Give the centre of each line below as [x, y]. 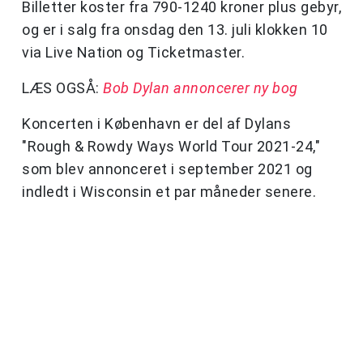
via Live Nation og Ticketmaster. [133, 53]
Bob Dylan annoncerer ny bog [201, 88]
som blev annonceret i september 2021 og [167, 169]
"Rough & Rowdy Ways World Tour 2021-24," [171, 147]
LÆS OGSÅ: [62, 88]
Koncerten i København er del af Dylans [156, 124]
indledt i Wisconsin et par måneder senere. [169, 192]
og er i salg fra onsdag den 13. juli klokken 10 [175, 30]
